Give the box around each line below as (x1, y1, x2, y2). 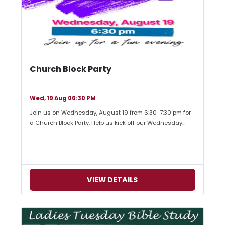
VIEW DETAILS (87, 174, 138, 185)
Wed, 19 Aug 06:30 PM (29, 94, 96, 103)
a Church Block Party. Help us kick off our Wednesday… (29, 119, 186, 127)
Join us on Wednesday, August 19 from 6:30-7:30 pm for (29, 108, 191, 117)
